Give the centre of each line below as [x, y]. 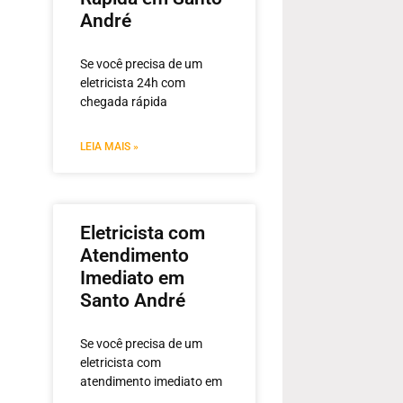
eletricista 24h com [133, 83]
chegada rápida [124, 102]
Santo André [133, 301]
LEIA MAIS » [109, 147]
